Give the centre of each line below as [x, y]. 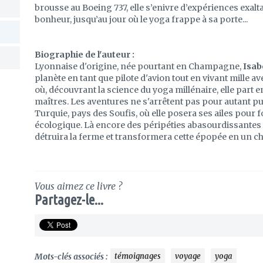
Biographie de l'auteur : [85, 55]
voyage [188, 257]
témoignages [138, 257]
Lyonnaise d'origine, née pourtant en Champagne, [139, 66]
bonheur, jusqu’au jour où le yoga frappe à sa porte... [141, 19]
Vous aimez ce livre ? [78, 186]
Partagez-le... [69, 200]
